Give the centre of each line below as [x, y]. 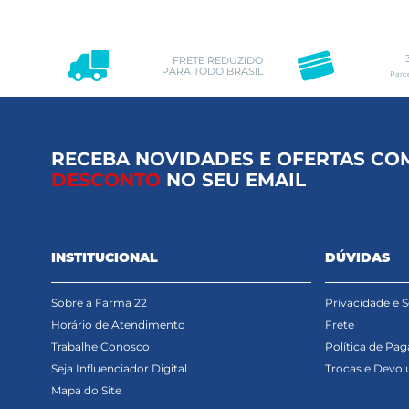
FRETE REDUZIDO [218, 61]
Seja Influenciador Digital [119, 369]
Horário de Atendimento [118, 325]
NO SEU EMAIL [233, 179]
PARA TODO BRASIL [213, 72]
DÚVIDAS [357, 258]
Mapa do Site [86, 391]
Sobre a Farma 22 [99, 303]
